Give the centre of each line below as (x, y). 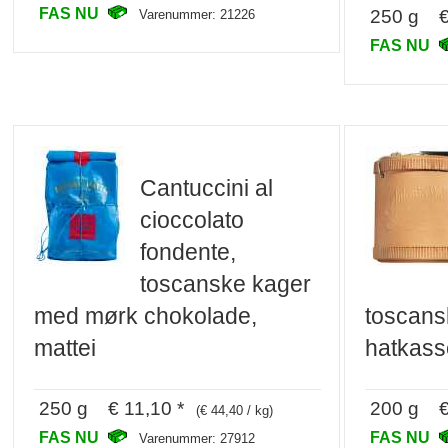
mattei (65, 347)
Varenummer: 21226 (197, 14)
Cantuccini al (207, 187)
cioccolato (192, 219)
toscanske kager (226, 283)
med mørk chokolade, (146, 315)
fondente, (188, 251)
